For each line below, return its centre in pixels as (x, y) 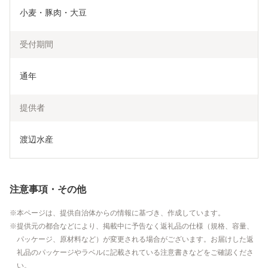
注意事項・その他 (48, 190)
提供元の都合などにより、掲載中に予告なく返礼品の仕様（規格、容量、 (135, 226)
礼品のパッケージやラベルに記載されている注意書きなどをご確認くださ (135, 253)
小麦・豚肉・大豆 (53, 13)
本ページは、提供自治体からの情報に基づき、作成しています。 (121, 213)
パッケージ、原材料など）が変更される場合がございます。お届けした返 (135, 240)
